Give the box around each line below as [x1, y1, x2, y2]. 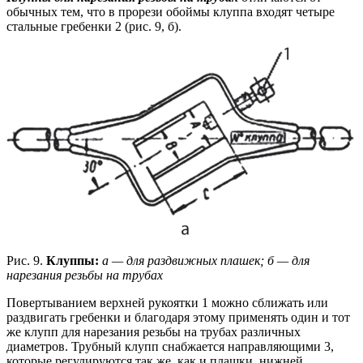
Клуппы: [46, 253, 102, 267]
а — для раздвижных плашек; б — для [102, 253, 310, 267]
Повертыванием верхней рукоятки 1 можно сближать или [6, 295, 328, 310]
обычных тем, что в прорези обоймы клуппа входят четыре [6, 4, 335, 19]
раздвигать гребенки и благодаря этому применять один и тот [6, 310, 350, 324]
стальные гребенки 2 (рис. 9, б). [6, 19, 181, 33]
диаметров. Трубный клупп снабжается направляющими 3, [6, 339, 334, 353]
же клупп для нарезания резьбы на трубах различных [6, 324, 301, 339]
